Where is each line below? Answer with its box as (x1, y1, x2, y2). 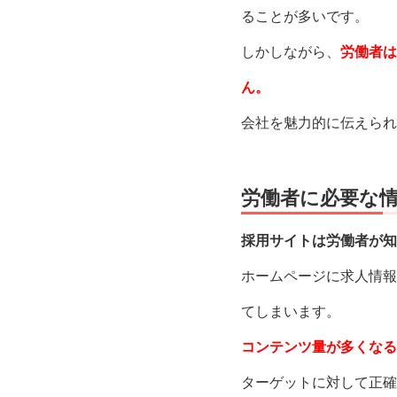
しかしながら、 (241, 44, 340, 59)
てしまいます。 (241, 304, 340, 319)
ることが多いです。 (241, 9, 369, 24)
